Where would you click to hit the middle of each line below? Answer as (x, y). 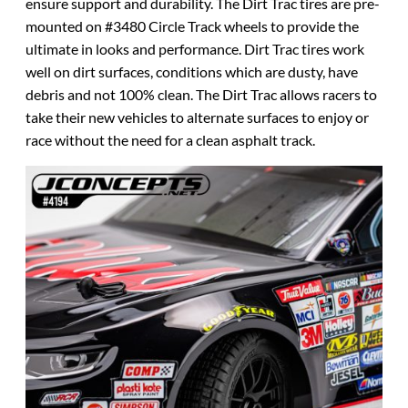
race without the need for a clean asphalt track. (170, 140)
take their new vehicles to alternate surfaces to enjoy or (197, 117)
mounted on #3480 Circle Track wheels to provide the (192, 26)
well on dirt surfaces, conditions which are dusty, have (192, 72)
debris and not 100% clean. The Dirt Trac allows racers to (201, 95)
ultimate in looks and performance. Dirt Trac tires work (195, 49)
